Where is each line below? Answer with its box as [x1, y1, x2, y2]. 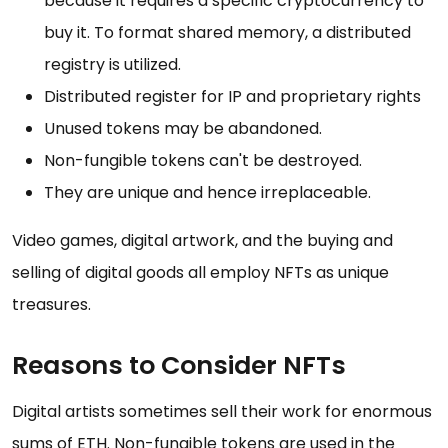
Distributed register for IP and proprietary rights [44, 85, 421, 109]
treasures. [12, 293, 91, 317]
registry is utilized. [44, 53, 181, 77]
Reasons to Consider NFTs [12, 348, 346, 384]
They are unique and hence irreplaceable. [44, 181, 371, 205]
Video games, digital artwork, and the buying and [12, 229, 393, 253]
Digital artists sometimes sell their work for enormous [12, 400, 432, 424]
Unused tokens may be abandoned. [44, 117, 322, 141]
